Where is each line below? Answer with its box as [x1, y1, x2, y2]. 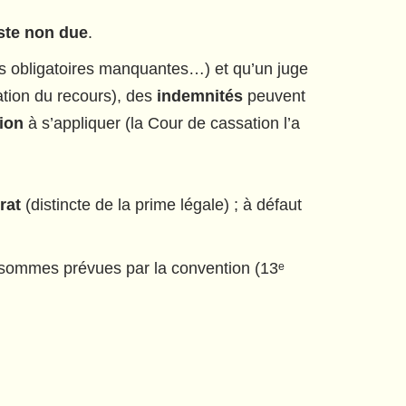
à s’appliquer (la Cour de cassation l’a [24, 114, 300, 132]
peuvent [243, 87, 305, 105]
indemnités [157, 87, 243, 105]
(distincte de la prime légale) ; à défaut [21, 196, 302, 214]
